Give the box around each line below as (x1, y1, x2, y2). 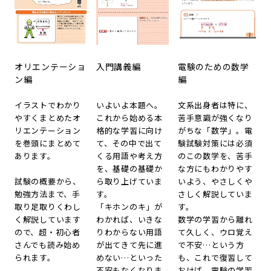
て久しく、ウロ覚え (178, 226, 253, 238)
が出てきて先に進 (96, 239, 163, 251)
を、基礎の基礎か (96, 163, 163, 175)
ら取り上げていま (96, 175, 163, 188)
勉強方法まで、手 (15, 188, 80, 200)
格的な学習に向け (96, 125, 163, 137)
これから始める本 (96, 112, 163, 124)
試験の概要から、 (15, 175, 81, 188)
